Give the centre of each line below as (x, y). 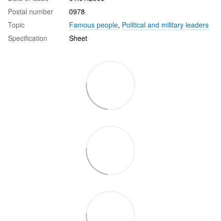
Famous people (93, 24)
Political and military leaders (165, 24)
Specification (28, 38)
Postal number (31, 11)
